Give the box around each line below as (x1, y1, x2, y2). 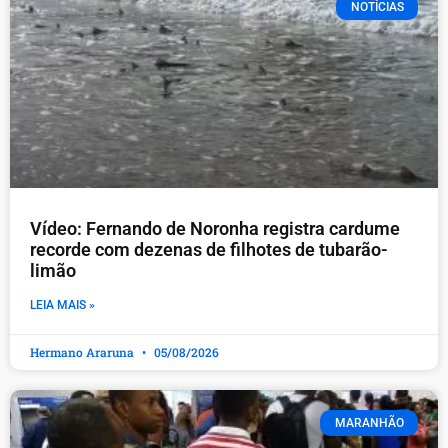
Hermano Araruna (30, 343, 137, 360)
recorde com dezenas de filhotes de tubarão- (30, 238, 388, 260)
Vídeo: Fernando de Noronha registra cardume (30, 217, 400, 239)
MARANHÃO (334, 415, 404, 430)
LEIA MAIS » (30, 297, 95, 312)
